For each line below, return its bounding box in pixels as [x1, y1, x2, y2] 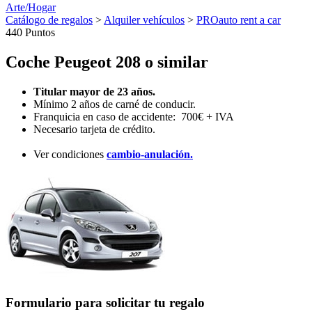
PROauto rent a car [196, 13, 281, 26]
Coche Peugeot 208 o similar [6, 52, 208, 71]
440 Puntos [6, 26, 55, 38]
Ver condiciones [33, 148, 107, 160]
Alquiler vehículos [104, 13, 185, 26]
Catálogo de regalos [6, 13, 93, 26]
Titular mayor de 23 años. [33, 85, 155, 97]
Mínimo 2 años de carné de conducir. [33, 97, 196, 110]
